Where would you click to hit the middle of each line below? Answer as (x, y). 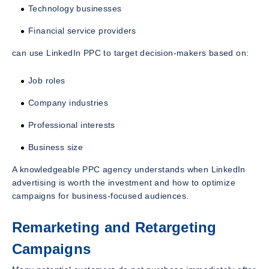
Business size (56, 147)
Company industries (68, 102)
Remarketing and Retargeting (114, 227)
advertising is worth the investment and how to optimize (124, 182)
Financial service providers (82, 30)
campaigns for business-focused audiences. (101, 195)
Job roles (47, 80)
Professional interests (72, 125)
